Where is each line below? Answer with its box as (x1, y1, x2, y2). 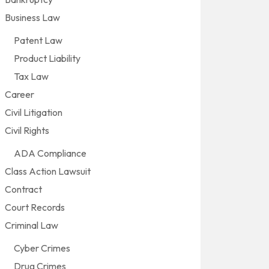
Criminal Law (5, 219, 58, 231)
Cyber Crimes (14, 242, 70, 254)
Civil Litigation (5, 106, 62, 118)
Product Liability (14, 52, 80, 64)
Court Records (5, 201, 65, 213)
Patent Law (14, 34, 62, 46)
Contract (5, 183, 42, 195)
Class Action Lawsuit (5, 165, 91, 177)
